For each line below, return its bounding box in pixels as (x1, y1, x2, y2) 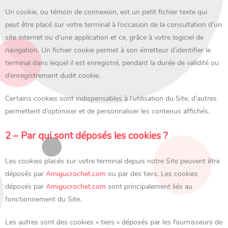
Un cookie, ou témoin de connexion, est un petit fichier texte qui (5, 7, 207, 17)
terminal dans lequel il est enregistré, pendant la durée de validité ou (5, 58, 219, 68)
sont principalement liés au (106, 182, 192, 191)
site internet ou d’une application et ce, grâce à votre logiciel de (5, 33, 204, 42)
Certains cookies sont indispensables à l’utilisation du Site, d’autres (5, 94, 217, 103)
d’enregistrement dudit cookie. (5, 71, 100, 80)
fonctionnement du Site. (5, 194, 81, 204)
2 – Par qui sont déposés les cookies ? (5, 129, 167, 142)
